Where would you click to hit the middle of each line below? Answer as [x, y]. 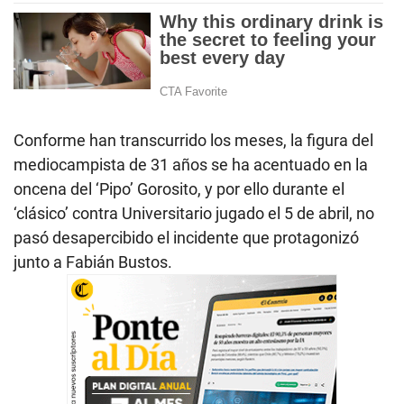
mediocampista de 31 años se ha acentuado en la [191, 164]
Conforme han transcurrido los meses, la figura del [193, 140]
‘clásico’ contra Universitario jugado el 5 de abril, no [194, 213]
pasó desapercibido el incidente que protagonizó [186, 237]
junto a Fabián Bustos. [93, 262]
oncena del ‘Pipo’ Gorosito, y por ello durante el [179, 188]
